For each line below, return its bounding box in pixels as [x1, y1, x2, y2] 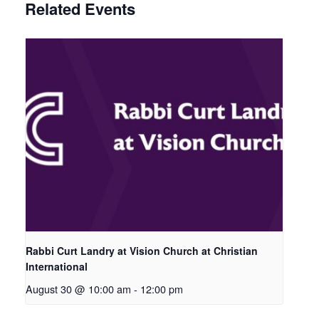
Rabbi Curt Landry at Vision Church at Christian [26, 243, 258, 258]
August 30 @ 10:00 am [26, 281, 131, 296]
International [26, 258, 88, 273]
